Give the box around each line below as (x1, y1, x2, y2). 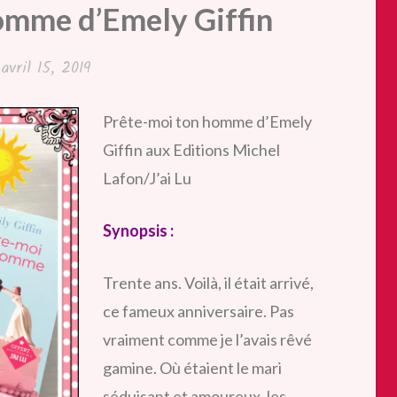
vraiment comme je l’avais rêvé (103, 329, 312, 349)
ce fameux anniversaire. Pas (103, 300, 294, 321)
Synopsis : (103, 220, 174, 240)
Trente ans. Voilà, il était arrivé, (103, 272, 314, 292)
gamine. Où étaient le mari (103, 357, 282, 378)
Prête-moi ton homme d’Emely (103, 111, 312, 131)
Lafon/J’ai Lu (103, 167, 191, 188)
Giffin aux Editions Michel (103, 139, 280, 160)
